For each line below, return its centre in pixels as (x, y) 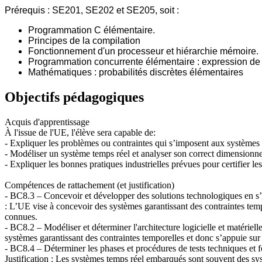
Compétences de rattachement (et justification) (89, 185)
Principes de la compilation (85, 40)
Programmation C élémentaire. (92, 30)
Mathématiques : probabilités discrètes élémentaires (136, 72)
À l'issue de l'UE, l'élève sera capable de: (80, 132)
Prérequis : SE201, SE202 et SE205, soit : (92, 10)
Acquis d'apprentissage (47, 122)
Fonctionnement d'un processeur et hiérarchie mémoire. (143, 51)
